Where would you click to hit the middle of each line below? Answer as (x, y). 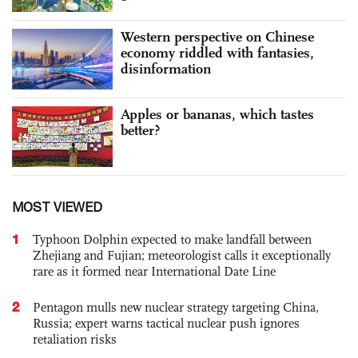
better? (140, 130)
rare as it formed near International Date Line (154, 271)
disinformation (166, 69)
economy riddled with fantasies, (217, 53)
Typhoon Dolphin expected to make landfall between (172, 239)
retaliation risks (75, 339)
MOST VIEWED (57, 207)
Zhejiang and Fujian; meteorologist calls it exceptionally (182, 255)
